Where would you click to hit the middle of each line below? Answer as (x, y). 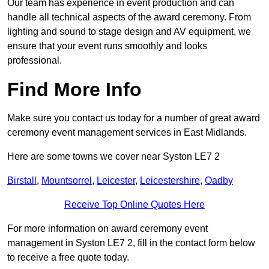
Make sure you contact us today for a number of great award (134, 118)
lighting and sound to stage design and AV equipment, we (129, 32)
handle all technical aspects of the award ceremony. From (129, 17)
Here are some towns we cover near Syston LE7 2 (113, 157)
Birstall (22, 181)
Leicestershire (170, 181)
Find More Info (74, 90)
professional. (35, 61)
